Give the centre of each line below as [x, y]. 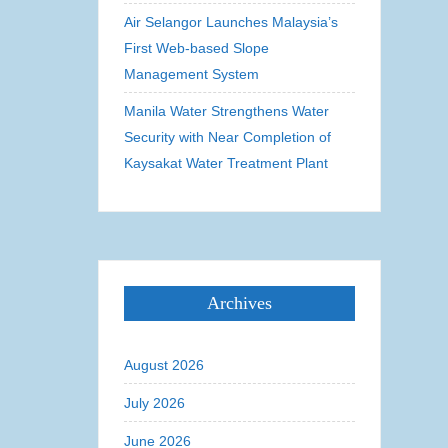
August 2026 [164, 365]
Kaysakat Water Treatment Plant [226, 163]
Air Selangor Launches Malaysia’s [231, 22]
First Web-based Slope [197, 48]
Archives [240, 303]
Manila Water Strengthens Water [227, 111]
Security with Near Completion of [228, 137]
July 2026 [155, 403]
